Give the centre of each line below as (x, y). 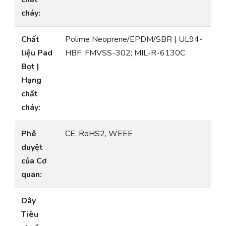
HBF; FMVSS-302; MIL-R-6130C (125, 53)
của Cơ (34, 161)
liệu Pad (37, 53)
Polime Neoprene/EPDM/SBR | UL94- (134, 40)
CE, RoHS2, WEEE (99, 134)
